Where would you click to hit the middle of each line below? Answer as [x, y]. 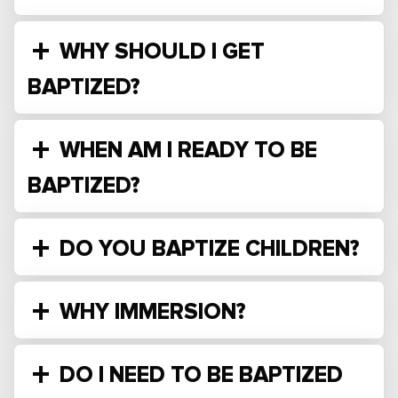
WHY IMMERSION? [150, 312]
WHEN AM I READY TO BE [186, 150]
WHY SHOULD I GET [159, 52]
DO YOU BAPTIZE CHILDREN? [207, 249]
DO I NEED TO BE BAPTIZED [199, 375]
